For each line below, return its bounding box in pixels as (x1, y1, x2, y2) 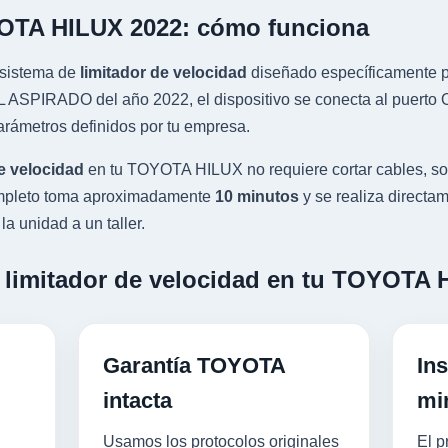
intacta (103, 388, 172, 413)
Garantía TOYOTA (103, 353, 285, 378)
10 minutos (215, 188, 299, 205)
